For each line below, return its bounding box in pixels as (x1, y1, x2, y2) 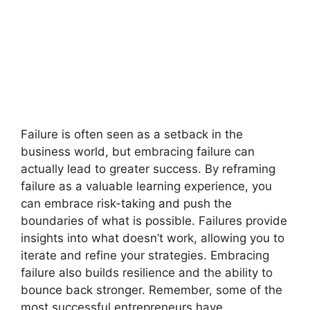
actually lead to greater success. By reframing (21, 162, 275, 176)
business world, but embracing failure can (21, 145, 255, 158)
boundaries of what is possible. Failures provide (21, 214, 287, 228)
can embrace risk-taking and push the (21, 197, 232, 210)
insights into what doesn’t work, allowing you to (21, 231, 284, 245)
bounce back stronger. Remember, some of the (21, 283, 282, 297)
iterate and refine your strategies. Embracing (21, 248, 269, 262)
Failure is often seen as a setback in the (21, 127, 243, 141)
